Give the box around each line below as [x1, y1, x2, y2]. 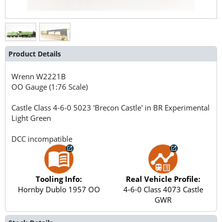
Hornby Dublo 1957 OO [17, 184, 100, 194]
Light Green [11, 112, 52, 123]
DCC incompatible [11, 133, 73, 144]
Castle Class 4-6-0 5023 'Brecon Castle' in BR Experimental [11, 102, 210, 112]
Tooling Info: [36, 173, 82, 184]
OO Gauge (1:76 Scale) [11, 81, 88, 92]
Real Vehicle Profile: [126, 173, 201, 184]
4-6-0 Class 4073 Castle [123, 184, 203, 194]
